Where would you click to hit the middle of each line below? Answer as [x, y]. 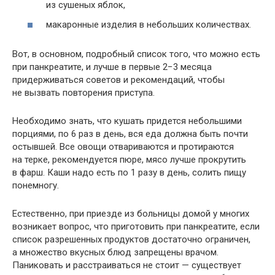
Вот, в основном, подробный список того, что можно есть [136, 54]
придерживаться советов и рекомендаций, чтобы [118, 79]
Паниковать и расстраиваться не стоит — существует [127, 265]
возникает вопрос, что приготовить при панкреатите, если [136, 226]
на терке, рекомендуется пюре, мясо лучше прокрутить [129, 159]
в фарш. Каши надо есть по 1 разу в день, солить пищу [129, 172]
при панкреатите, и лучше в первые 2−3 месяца [112, 67]
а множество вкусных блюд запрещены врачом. [115, 252]
